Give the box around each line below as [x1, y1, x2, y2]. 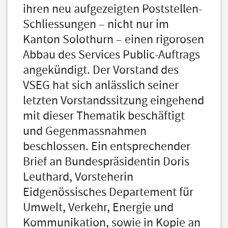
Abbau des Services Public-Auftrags [23, 47, 200, 63]
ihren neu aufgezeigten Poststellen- [23, 1, 202, 17]
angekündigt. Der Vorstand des [23, 62, 179, 78]
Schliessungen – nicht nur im [23, 16, 169, 32]
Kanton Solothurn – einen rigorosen [23, 32, 204, 47]
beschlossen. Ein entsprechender [23, 138, 190, 154]
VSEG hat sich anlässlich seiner [23, 77, 179, 93]
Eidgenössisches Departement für [23, 184, 193, 200]
